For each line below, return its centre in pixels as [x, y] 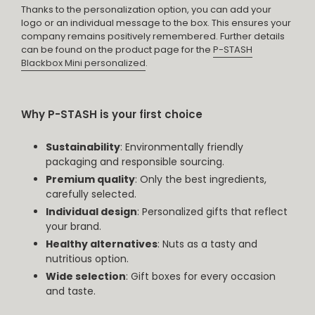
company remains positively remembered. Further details [153, 36]
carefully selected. [91, 194]
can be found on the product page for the [116, 49]
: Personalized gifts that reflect [212, 212]
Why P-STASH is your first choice [112, 114]
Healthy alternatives [102, 244]
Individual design [91, 212]
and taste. [71, 291]
